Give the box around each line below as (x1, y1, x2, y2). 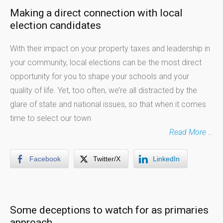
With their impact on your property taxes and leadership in (10, 44, 210, 53)
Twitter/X (93, 155, 120, 163)
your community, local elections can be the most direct (10, 58, 202, 67)
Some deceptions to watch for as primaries (10, 204, 209, 216)
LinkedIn (153, 155, 180, 163)
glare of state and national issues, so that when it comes (10, 100, 206, 109)
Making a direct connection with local (10, 7, 183, 19)
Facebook (29, 155, 61, 163)
